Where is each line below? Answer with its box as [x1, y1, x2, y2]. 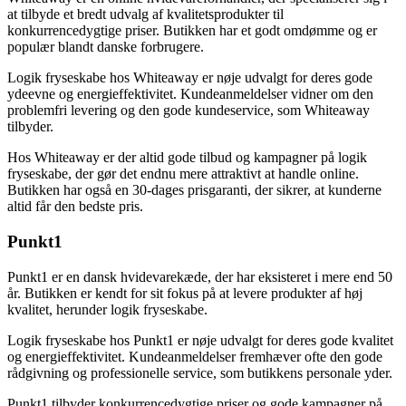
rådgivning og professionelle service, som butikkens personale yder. [7, 364, 392, 381]
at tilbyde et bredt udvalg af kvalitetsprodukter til [7, 6, 284, 23]
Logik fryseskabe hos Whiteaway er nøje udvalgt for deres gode [7, 70, 372, 86]
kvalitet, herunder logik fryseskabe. [7, 301, 208, 317]
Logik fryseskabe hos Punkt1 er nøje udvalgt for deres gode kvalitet [7, 332, 393, 348]
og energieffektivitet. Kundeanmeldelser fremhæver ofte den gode [7, 348, 382, 364]
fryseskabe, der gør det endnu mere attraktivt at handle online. [7, 166, 359, 182]
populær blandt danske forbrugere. [7, 39, 204, 55]
